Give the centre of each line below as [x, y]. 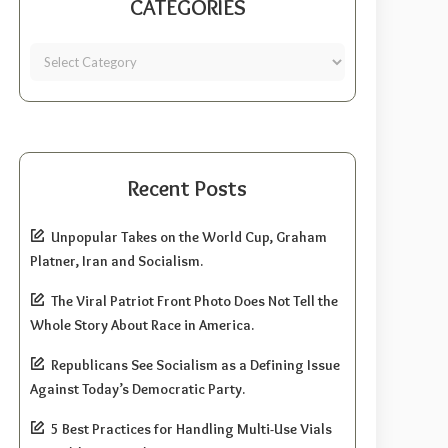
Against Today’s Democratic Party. [138, 389]
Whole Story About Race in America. [142, 325]
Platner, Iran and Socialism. [117, 261]
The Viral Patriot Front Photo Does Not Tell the [195, 301]
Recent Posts [188, 189]
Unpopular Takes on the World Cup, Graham [189, 237]
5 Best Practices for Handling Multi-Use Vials [192, 429]
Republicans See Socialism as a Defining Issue [196, 365]
